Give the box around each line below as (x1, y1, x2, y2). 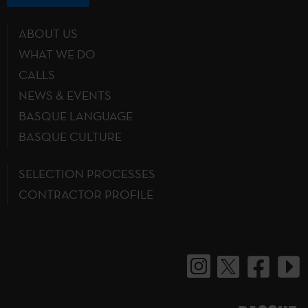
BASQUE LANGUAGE (19, 107, 133, 124)
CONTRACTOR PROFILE (19, 186, 153, 202)
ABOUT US (19, 25, 78, 41)
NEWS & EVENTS (19, 87, 111, 103)
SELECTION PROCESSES (19, 165, 155, 181)
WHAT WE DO (19, 45, 96, 62)
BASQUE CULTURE (19, 128, 122, 144)
